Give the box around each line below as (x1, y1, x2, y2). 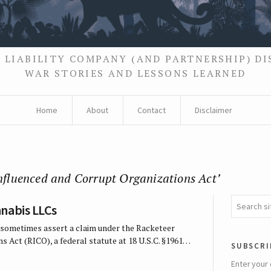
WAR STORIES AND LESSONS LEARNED (25, 67, 246, 80)
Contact (137, 105, 166, 116)
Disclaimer (195, 105, 232, 116)
